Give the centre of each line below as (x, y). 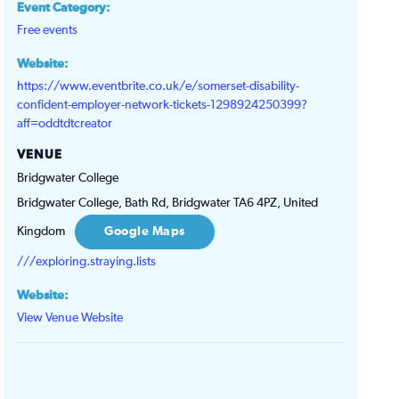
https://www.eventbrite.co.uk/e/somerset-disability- (159, 86)
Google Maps (145, 231)
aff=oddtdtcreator (65, 123)
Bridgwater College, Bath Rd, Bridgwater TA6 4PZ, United (168, 203)
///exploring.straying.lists (87, 261)
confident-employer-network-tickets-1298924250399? (163, 105)
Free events (48, 30)
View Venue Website (70, 318)
